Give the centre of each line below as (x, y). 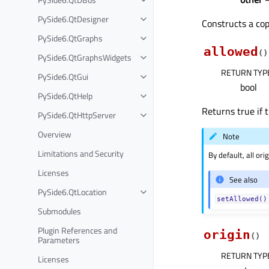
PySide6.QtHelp (65, 95)
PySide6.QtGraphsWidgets (85, 57)
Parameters (59, 240)
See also (244, 179)
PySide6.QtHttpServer (77, 115)
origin (227, 235)
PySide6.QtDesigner (73, 19)
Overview (55, 134)
